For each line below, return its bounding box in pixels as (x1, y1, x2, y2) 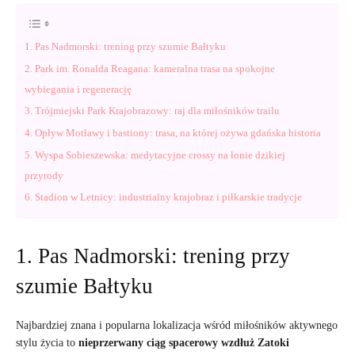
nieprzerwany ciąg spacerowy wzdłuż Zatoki (78, 337, 289, 349)
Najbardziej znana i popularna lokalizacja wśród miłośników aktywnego (16, 319, 338, 331)
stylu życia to (16, 337, 78, 349)
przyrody (25, 170, 63, 181)
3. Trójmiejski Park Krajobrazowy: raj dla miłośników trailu (25, 105, 280, 116)
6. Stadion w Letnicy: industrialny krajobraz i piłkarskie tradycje (25, 191, 302, 203)
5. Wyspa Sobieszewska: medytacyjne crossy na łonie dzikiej (25, 149, 285, 161)
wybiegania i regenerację (25, 83, 132, 95)
